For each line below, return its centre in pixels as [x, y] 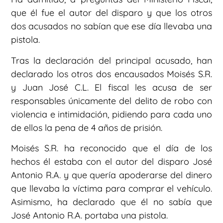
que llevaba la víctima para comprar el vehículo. [111, 189]
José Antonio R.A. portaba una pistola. [89, 216]
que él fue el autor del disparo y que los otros [111, 13]
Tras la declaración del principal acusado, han [111, 60]
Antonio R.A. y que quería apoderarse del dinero [111, 175]
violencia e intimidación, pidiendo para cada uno [111, 114]
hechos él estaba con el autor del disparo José [111, 162]
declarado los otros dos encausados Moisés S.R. [111, 74]
